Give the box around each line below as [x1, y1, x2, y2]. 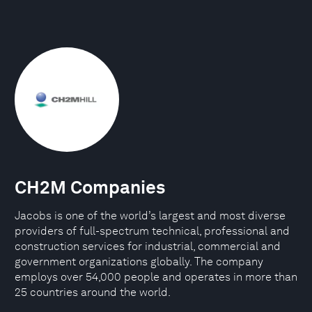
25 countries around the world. [15, 286, 171, 299]
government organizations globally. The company [15, 255, 263, 268]
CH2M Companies [15, 176, 165, 198]
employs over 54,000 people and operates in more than [15, 270, 297, 283]
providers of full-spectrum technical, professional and [15, 224, 290, 237]
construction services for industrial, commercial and [15, 240, 281, 253]
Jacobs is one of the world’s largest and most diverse [15, 209, 286, 222]
